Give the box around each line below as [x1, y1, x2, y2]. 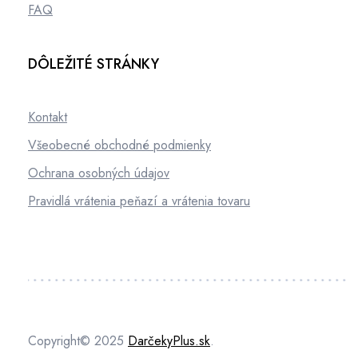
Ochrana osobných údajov [28, 163, 169, 182]
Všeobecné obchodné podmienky [28, 135, 211, 154]
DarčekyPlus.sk [128, 331, 210, 350]
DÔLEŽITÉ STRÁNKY [28, 53, 159, 74]
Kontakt [28, 107, 67, 126]
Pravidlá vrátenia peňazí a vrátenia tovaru [28, 191, 250, 210]
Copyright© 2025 [28, 331, 128, 350]
